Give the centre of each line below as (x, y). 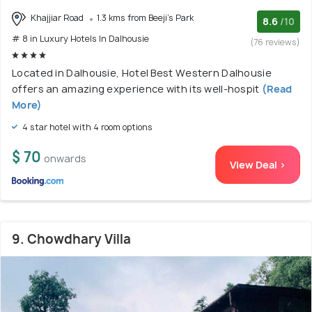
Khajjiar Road (57, 17)
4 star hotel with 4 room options (86, 127)
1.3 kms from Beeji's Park (145, 17)
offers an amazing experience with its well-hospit (136, 88)
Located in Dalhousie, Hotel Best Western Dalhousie (142, 72)
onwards (65, 158)
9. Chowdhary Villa (71, 239)
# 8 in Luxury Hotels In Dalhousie (80, 38)
